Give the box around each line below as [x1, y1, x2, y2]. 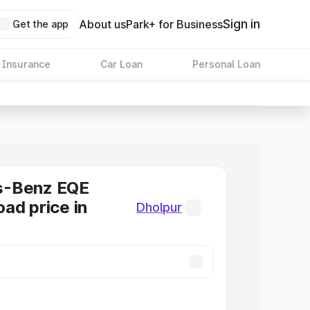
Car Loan [100, 58, 143, 70]
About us [79, 17, 127, 31]
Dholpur [136, 200, 182, 215]
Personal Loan [192, 58, 260, 70]
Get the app [12, 18, 69, 30]
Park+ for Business [126, 17, 224, 31]
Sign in [223, 17, 260, 31]
